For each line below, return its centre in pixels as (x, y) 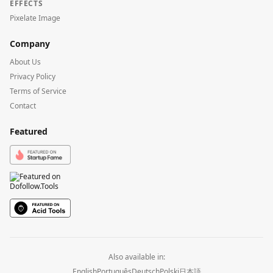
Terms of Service (38, 91)
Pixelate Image (35, 18)
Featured (29, 132)
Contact (23, 106)
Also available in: (136, 257)
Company (30, 44)
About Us (25, 62)
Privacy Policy (33, 77)
